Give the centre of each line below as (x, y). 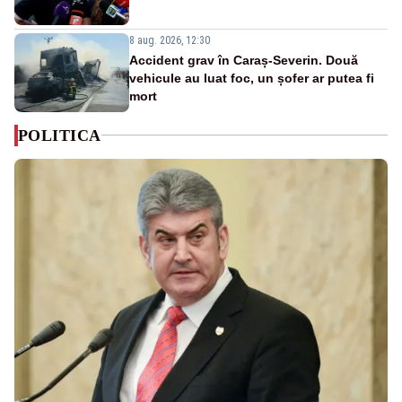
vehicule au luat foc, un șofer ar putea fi (252, 78)
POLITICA (60, 135)
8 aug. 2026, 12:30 (170, 40)
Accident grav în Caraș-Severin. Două (244, 60)
